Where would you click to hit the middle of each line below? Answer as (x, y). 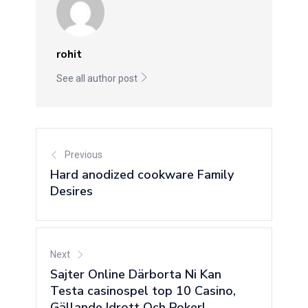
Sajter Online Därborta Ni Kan (136, 274)
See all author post (98, 78)
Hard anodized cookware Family (142, 175)
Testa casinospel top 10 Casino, (143, 291)
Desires (72, 191)
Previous (84, 155)
